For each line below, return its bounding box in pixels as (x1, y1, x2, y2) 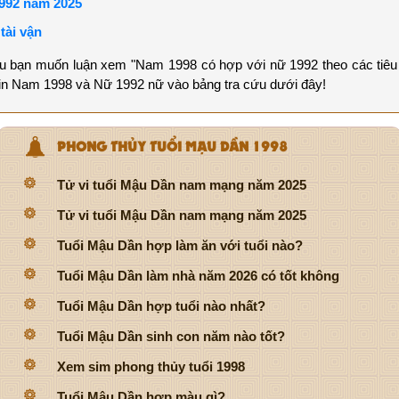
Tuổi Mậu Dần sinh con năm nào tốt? (57, 328, 285, 344)
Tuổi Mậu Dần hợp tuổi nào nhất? (57, 297, 265, 313)
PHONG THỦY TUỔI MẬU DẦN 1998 (57, 134, 288, 157)
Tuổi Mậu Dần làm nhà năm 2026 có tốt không (57, 267, 339, 283)
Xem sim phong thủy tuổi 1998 (57, 358, 245, 374)
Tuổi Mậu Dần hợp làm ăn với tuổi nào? (57, 237, 303, 253)
